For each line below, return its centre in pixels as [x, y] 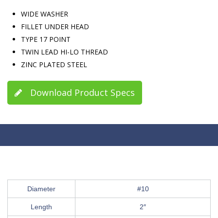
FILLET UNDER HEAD [55, 26]
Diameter [41, 189]
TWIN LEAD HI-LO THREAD [64, 52]
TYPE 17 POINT [46, 39]
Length [41, 207]
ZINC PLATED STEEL [54, 64]
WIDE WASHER [45, 14]
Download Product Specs [81, 92]
